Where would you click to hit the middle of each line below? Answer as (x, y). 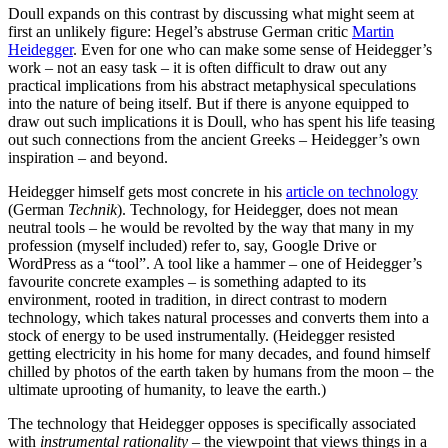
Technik (92, 209)
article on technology (352, 191)
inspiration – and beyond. (88, 157)
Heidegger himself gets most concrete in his (147, 191)
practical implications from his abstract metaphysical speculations (212, 85)
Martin (373, 31)
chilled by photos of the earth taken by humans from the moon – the (221, 371)
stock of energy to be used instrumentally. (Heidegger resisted (201, 335)
